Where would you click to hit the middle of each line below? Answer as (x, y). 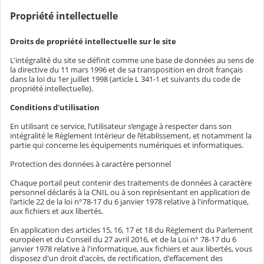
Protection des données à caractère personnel (91, 164)
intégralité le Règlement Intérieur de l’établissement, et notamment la (131, 136)
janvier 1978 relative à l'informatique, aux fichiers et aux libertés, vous (131, 249)
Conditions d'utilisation (56, 108)
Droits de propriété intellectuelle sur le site (94, 42)
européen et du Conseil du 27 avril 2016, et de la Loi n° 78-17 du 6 (123, 240)
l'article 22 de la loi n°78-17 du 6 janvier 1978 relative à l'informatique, (129, 202)
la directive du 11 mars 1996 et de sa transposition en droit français (126, 70)
